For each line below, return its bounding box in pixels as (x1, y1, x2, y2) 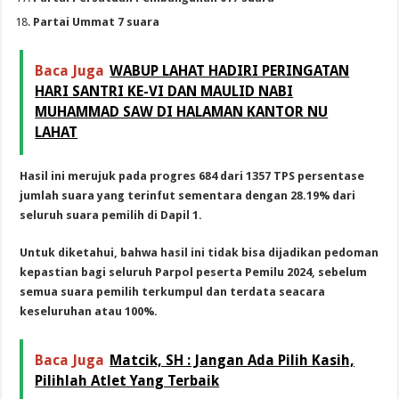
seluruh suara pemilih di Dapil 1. (20, 208, 203, 222)
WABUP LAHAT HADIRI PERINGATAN (110, 61, 350, 79)
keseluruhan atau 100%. (20, 304, 159, 318)
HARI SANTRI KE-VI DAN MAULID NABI (35, 82, 294, 100)
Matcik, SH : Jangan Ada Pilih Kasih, (110, 351, 355, 369)
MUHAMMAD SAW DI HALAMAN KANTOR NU (35, 102, 329, 120)
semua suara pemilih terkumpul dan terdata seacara (20, 284, 326, 298)
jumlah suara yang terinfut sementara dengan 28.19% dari (20, 188, 356, 202)
